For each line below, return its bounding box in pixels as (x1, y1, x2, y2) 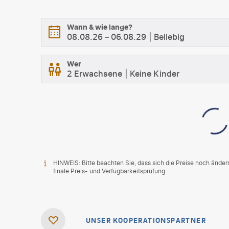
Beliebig (154, 31, 185, 42)
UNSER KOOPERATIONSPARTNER (86, 216, 206, 225)
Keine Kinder (130, 68, 179, 79)
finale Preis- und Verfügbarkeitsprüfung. (53, 167, 167, 175)
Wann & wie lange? (67, 22, 132, 31)
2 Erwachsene (67, 68, 122, 79)
